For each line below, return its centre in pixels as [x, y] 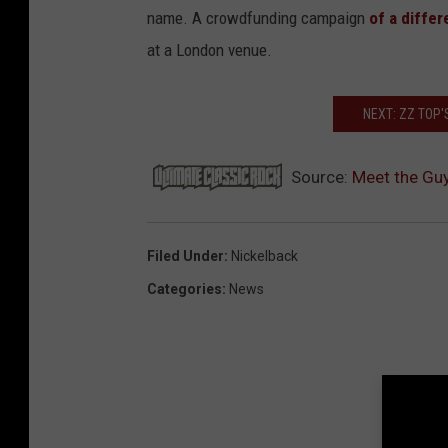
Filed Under [185, 256]
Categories [184, 289]
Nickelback [264, 256]
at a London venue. [209, 50]
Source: [319, 177]
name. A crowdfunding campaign [258, 18]
